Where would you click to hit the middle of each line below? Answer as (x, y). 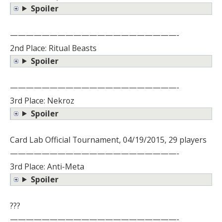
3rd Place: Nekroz (42, 100)
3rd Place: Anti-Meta (47, 166)
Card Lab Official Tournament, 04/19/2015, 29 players (108, 139)
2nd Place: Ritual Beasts (53, 48)
